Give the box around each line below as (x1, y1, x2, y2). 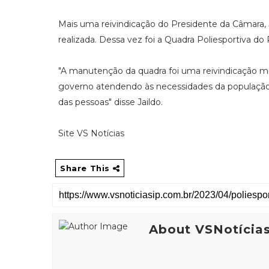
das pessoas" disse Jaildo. (58, 96, 163, 107)
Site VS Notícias (58, 127, 127, 139)
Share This (60, 163, 113, 173)
